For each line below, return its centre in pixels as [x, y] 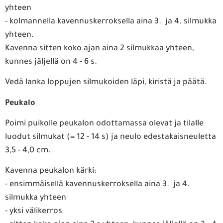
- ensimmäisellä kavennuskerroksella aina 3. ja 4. [97, 185]
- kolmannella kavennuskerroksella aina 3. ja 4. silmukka [111, 22]
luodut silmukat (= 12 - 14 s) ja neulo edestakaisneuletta [111, 137]
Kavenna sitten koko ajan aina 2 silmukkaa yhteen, [100, 49]
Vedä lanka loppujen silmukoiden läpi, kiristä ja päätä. [106, 83]
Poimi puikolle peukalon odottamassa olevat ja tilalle [104, 124]
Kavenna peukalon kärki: [51, 171]
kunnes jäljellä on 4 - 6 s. [51, 62]
